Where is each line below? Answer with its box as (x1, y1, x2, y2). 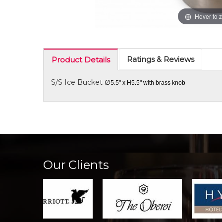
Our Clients (43, 158, 109, 172)
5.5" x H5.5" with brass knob (111, 79, 185, 86)
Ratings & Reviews (127, 55, 194, 64)
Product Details (52, 55, 110, 64)
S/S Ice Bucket (51, 78, 105, 87)
